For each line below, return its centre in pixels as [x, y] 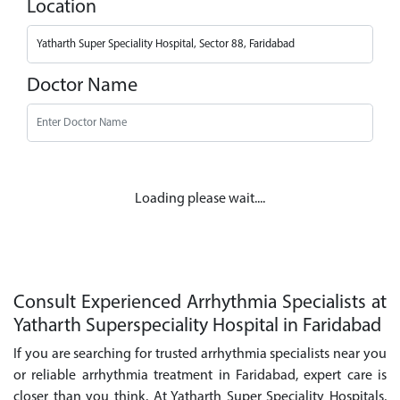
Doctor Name [82, 87]
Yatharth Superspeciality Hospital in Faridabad [197, 326]
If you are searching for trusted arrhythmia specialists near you [200, 355]
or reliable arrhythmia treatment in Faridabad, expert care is [200, 376]
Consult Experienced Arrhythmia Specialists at [200, 303]
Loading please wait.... [200, 199]
